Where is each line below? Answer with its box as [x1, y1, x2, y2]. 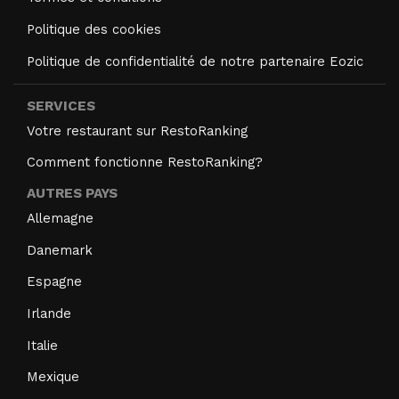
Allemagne [27, 209, 94, 226]
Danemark [27, 241, 93, 258]
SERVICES [27, 97, 95, 114]
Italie [27, 337, 58, 354]
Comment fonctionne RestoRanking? [27, 154, 263, 171]
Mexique [27, 369, 79, 386]
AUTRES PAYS [27, 184, 118, 201]
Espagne [27, 273, 82, 290]
